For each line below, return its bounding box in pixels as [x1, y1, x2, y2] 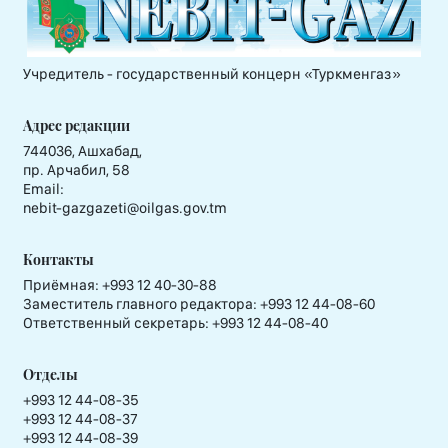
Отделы [23, 364, 78, 385]
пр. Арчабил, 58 [23, 161, 130, 180]
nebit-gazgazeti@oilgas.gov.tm [23, 199, 227, 218]
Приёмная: [23, 276, 102, 295]
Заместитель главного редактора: [23, 295, 257, 314]
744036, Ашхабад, [23, 142, 142, 161]
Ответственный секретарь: [23, 314, 209, 333]
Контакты [23, 249, 94, 270]
